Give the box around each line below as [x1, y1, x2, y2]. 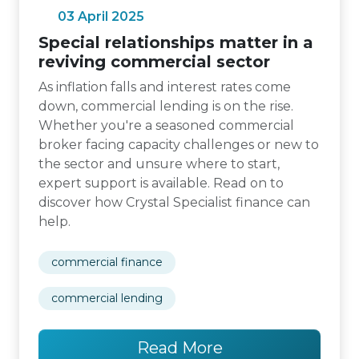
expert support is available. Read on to [38, 175, 284, 191]
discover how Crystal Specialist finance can [38, 195, 310, 210]
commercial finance [51, 255, 163, 269]
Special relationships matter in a [38, 33, 313, 52]
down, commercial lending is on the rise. [38, 99, 293, 114]
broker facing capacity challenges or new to [38, 137, 319, 152]
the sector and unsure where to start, [38, 156, 280, 171]
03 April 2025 [58, 9, 144, 24]
